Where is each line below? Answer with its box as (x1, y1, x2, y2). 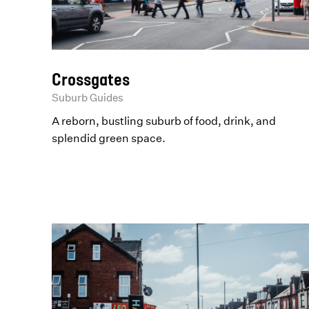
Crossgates (52, 68, 130, 89)
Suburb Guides (52, 90, 124, 104)
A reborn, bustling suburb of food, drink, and (52, 113, 277, 128)
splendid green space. (52, 130, 166, 145)
